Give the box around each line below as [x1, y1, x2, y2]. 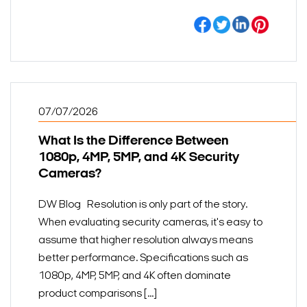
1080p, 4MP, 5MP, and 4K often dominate [38, 270, 231, 282]
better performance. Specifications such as [38, 252, 248, 264]
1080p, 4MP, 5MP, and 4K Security [38, 150, 239, 164]
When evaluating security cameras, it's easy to [38, 217, 262, 228]
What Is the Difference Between [38, 134, 229, 148]
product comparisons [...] [38, 288, 157, 299]
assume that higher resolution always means [38, 234, 253, 246]
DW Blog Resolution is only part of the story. [38, 199, 247, 210]
